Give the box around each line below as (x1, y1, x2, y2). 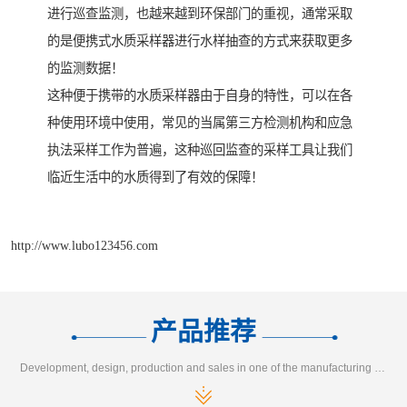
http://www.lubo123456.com (11, 237, 158, 253)
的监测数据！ (47, 61, 124, 76)
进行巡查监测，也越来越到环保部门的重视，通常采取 (47, 6, 352, 22)
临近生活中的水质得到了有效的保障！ (47, 170, 263, 185)
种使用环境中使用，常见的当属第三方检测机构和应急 (47, 115, 352, 131)
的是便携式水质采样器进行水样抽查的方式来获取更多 (47, 34, 352, 49)
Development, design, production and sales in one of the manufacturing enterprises (374, 361, 386, 374)
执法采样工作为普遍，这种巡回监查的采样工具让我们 (47, 143, 352, 158)
